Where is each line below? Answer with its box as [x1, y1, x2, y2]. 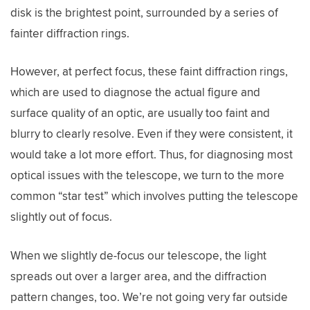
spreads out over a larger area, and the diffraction [10, 267, 266, 284]
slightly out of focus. [10, 208, 112, 225]
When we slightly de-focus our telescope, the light [10, 246, 266, 264]
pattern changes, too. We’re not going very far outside [10, 288, 288, 305]
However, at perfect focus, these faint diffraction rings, [10, 63, 288, 80]
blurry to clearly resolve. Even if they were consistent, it [10, 125, 293, 142]
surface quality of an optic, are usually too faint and [10, 104, 270, 121]
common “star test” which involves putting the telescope [10, 188, 298, 204]
